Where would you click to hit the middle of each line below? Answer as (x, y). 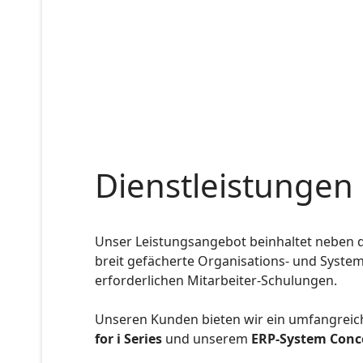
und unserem (207, 338)
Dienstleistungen (224, 185)
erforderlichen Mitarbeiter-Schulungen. (216, 280)
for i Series (128, 338)
